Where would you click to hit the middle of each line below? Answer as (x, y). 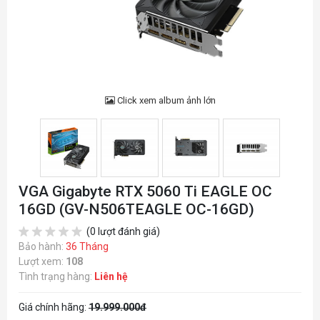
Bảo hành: (42, 247)
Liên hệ (111, 277)
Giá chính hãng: (54, 307)
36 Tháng (87, 247)
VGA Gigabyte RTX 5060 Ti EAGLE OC (145, 192)
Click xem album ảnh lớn (165, 100)
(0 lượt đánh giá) (122, 232)
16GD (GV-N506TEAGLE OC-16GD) (136, 210)
